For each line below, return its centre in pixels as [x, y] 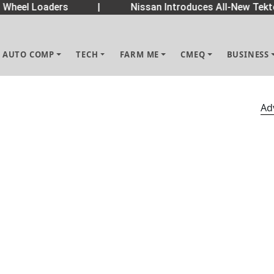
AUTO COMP [28, 54]
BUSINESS [248, 54]
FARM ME [139, 54]
